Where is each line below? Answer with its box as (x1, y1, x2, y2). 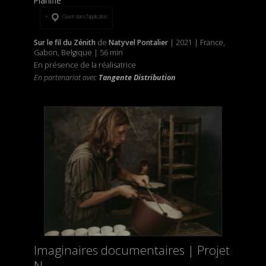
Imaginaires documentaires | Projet (33, 242, 230, 259)
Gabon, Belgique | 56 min (33, 47, 125, 58)
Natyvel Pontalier (108, 37, 168, 48)
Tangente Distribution (98, 72, 176, 83)
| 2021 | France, (167, 37, 225, 48)
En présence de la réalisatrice (33, 60, 136, 71)
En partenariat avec (33, 72, 99, 83)
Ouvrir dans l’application (61, 12, 107, 20)
